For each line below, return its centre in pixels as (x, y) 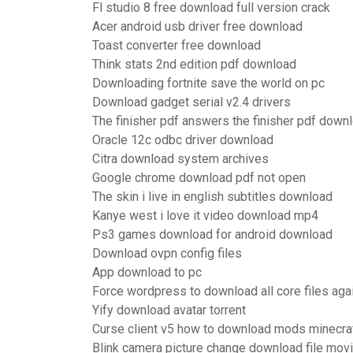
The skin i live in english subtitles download (212, 197)
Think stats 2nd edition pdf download (194, 64)
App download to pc (147, 272)
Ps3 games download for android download (212, 234)
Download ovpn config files (167, 253)
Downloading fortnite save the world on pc (208, 83)
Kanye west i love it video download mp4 (205, 216)
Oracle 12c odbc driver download (183, 140)
